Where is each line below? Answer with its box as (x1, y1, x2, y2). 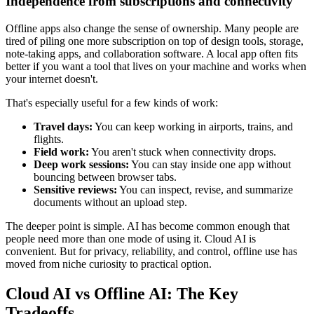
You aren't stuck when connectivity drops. (89, 145, 276, 158)
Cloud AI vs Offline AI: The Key (6, 284, 238, 303)
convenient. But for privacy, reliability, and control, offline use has (6, 245, 297, 257)
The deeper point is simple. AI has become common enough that (6, 219, 289, 232)
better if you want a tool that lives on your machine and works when (6, 60, 306, 72)
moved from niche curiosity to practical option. (6, 257, 212, 270)
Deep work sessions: (34, 158, 129, 170)
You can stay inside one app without (129, 158, 291, 170)
